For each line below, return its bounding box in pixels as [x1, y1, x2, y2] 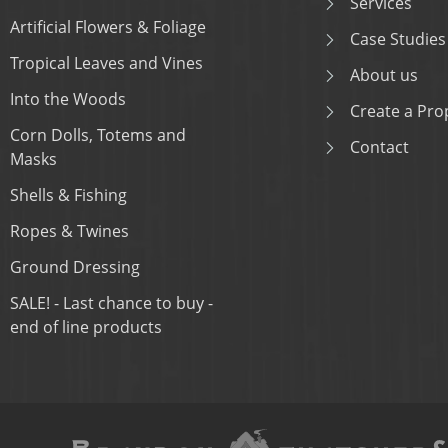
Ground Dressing [10, 256, 140, 278]
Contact [350, 136, 409, 158]
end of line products [10, 316, 162, 338]
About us [350, 64, 418, 86]
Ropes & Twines [10, 220, 129, 242]
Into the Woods [10, 88, 126, 110]
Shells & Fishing [10, 184, 127, 206]
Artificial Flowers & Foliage [10, 16, 206, 38]
